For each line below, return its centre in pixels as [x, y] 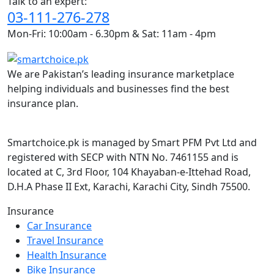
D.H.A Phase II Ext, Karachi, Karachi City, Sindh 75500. [129, 186]
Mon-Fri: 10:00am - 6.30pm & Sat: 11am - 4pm [112, 33]
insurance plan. [43, 103]
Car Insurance [59, 225]
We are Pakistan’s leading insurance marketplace [121, 74]
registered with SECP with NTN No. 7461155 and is [123, 157]
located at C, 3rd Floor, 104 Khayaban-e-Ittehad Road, [129, 172]
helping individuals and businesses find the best [118, 88]
